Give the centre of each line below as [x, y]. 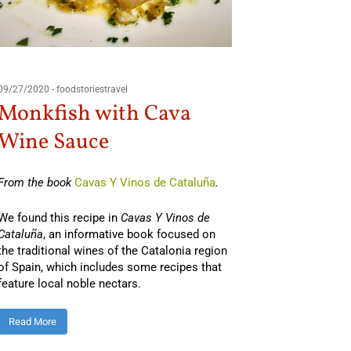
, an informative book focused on [129, 235]
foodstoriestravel [92, 90]
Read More [32, 322]
